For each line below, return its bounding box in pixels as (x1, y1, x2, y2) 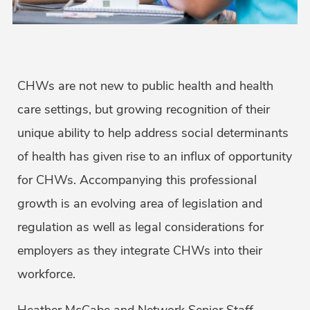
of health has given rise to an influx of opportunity (17, 148, 292, 165)
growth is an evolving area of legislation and (17, 195, 262, 212)
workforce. (17, 266, 75, 283)
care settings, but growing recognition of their (17, 101, 270, 118)
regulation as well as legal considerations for (17, 219, 264, 236)
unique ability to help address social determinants (17, 125, 289, 142)
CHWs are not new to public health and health (17, 77, 273, 95)
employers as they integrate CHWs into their (17, 242, 262, 259)
